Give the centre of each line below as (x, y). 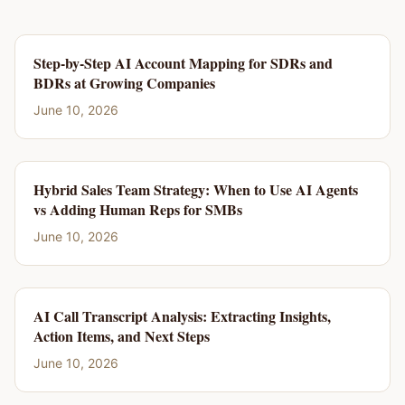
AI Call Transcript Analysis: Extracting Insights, (182, 316)
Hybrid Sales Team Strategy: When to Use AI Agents (196, 189)
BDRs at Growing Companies (124, 83)
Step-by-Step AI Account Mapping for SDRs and (183, 63)
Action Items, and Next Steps (122, 336)
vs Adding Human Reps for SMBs (138, 209)
